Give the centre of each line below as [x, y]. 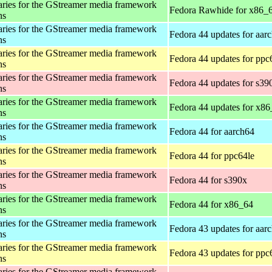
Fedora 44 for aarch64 [212, 131]
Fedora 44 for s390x [208, 180]
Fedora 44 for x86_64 [211, 204]
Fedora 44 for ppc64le [212, 155]
